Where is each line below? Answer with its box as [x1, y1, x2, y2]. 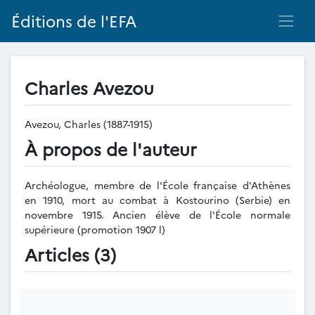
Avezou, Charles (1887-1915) [25, 117, 155, 131]
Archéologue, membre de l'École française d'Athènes [25, 178, 290, 192]
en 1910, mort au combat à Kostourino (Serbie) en [25, 193, 290, 207]
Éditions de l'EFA [11, 10, 137, 32]
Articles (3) [25, 242, 116, 266]
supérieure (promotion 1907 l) [25, 222, 165, 236]
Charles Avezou [25, 75, 154, 99]
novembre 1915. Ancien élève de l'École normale [25, 207, 290, 221]
